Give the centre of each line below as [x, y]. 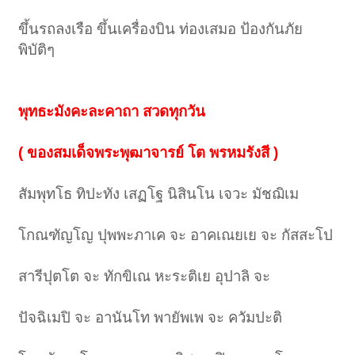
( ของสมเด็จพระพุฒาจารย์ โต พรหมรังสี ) [149, 153]
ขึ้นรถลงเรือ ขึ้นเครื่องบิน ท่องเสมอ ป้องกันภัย [161, 29]
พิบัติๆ [37, 50]
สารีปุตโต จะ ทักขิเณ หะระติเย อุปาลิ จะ [145, 277]
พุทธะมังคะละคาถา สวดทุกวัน [112, 112]
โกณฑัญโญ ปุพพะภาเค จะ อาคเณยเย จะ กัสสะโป [176, 235]
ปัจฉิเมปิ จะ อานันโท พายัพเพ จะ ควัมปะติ [151, 318]
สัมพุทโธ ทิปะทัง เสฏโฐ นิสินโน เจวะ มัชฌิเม [159, 194]
